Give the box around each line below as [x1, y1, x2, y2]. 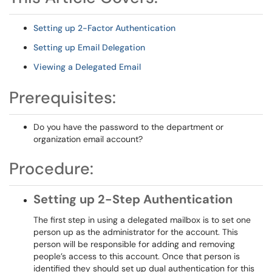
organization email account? [33, 134, 143, 144]
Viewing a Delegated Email [33, 61, 141, 72]
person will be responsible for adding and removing [33, 239, 235, 250]
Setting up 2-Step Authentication [33, 191, 233, 207]
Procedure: [9, 158, 93, 179]
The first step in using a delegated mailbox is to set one [33, 214, 251, 225]
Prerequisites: [9, 87, 116, 108]
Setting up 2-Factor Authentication [33, 22, 175, 33]
